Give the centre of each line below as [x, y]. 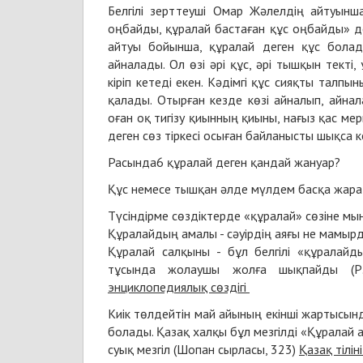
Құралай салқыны [159, 251]
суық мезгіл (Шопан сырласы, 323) [203, 349]
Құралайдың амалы [162, 233]
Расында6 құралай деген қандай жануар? [224, 162]
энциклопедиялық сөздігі [179, 287]
